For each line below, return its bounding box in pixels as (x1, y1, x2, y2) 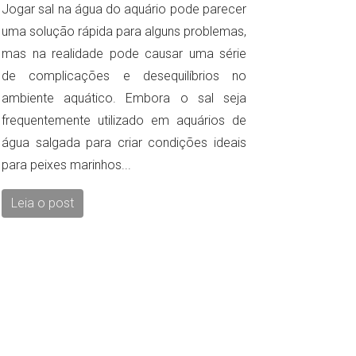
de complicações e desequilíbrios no (2, 68, 246, 84)
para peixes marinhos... (2, 157, 131, 173)
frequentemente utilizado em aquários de (2, 113, 246, 129)
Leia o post (11, 195, 74, 211)
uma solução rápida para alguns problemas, (2, 24, 246, 40)
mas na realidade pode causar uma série (2, 46, 246, 62)
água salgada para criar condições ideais (2, 135, 246, 151)
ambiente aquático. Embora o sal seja (2, 91, 246, 106)
